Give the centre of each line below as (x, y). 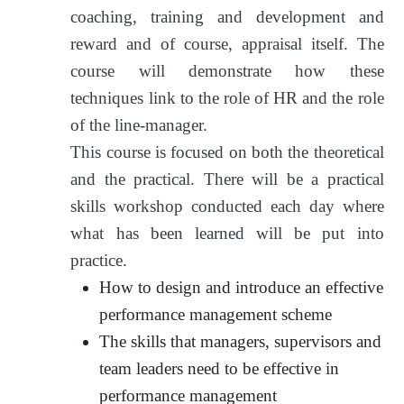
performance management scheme (216, 314)
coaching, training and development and (227, 16)
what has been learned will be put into (227, 233)
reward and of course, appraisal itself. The (227, 43)
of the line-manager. (139, 124)
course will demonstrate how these (227, 70)
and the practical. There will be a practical (227, 179)
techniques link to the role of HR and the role (227, 97)
